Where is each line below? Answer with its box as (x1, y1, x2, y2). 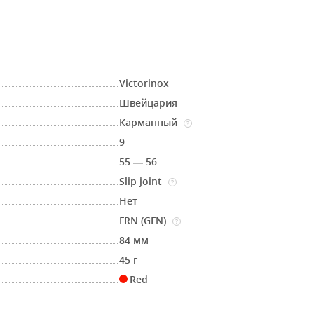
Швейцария (119, 96, 178, 109)
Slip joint (119, 175, 165, 188)
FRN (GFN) (119, 214, 170, 227)
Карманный (119, 116, 181, 129)
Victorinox (119, 76, 170, 90)
